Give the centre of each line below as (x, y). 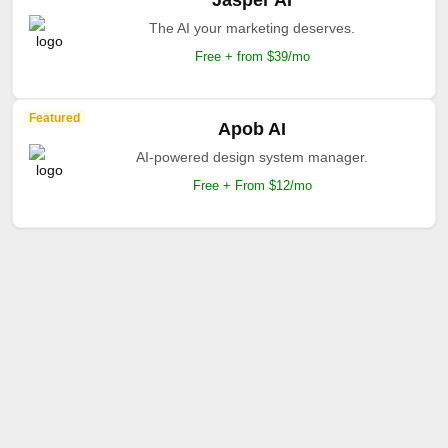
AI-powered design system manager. (252, 157)
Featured (54, 118)
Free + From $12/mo (252, 185)
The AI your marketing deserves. (252, 28)
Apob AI (252, 129)
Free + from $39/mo (252, 56)
